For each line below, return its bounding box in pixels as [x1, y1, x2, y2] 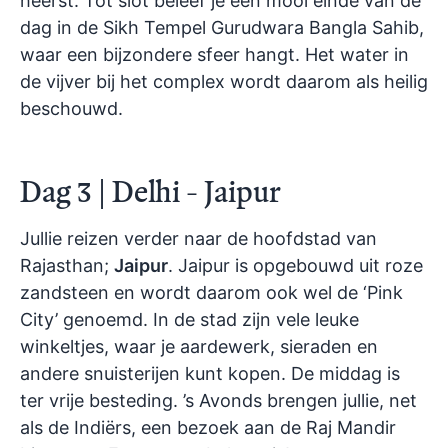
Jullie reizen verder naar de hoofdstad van [20, 228, 377, 250]
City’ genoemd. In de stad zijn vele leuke [20, 309, 359, 331]
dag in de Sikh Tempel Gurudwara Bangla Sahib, [20, 17, 424, 39]
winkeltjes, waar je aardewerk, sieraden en [20, 336, 378, 358]
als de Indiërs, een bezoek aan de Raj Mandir [20, 417, 396, 439]
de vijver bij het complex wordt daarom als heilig [20, 71, 428, 93]
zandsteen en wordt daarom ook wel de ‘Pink [20, 282, 403, 304]
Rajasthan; [20, 255, 114, 277]
